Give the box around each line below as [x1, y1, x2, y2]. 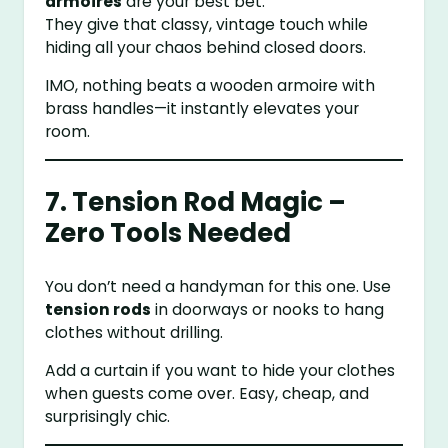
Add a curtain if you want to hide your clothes [45, 360, 396, 382]
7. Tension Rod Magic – [45, 183, 347, 220]
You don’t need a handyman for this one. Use [45, 275, 392, 297]
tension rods [45, 298, 152, 320]
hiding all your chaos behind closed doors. [45, 36, 367, 58]
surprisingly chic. [45, 406, 171, 428]
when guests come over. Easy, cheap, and [45, 383, 370, 405]
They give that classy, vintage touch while [45, 13, 369, 35]
